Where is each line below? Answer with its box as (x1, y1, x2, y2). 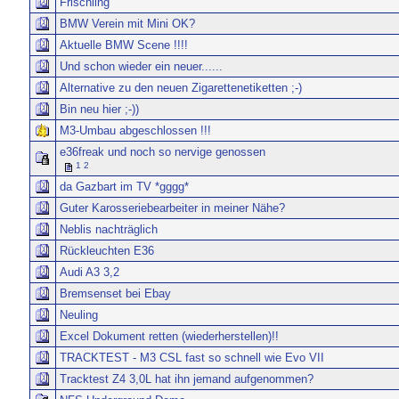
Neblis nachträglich (59, 223, 158, 236)
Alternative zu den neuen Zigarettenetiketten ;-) (59, 81, 302, 94)
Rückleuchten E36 (59, 244, 154, 257)
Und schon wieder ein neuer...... (59, 60, 223, 73)
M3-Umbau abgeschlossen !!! (59, 124, 211, 137)
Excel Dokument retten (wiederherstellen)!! (59, 330, 279, 343)
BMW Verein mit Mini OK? (59, 17, 195, 30)
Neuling (59, 308, 98, 322)
